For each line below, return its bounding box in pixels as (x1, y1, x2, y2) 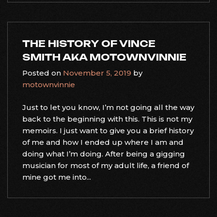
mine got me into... (22, 172, 91, 182)
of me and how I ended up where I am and (22, 137, 184, 147)
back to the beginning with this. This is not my (22, 114, 192, 124)
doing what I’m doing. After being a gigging (22, 149, 185, 158)
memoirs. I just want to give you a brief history (22, 125, 194, 135)
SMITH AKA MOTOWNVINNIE (22, 51, 186, 63)
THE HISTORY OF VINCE (22, 38, 155, 49)
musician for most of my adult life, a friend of (22, 160, 189, 170)
